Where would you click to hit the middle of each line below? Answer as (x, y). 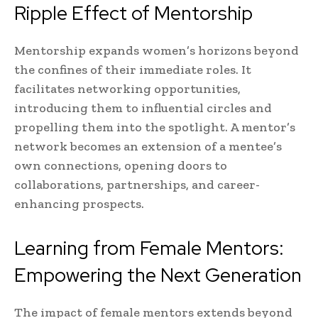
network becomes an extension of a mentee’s (148, 147)
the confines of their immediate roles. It (133, 70)
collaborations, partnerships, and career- (137, 185)
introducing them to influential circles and (143, 108)
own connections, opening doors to (121, 166)
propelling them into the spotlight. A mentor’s (155, 127)
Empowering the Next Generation (158, 275)
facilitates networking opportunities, (127, 89)
